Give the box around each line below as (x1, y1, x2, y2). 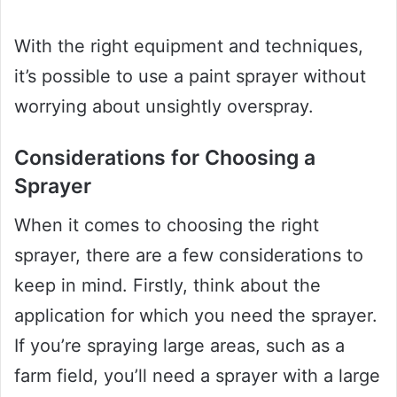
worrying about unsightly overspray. (14, 95, 314, 117)
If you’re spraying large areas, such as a (14, 335, 345, 357)
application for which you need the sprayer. (14, 305, 378, 327)
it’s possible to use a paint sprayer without (14, 65, 366, 87)
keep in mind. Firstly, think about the (14, 275, 321, 297)
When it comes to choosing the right (14, 214, 319, 237)
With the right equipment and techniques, (14, 35, 363, 57)
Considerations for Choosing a (14, 144, 315, 170)
